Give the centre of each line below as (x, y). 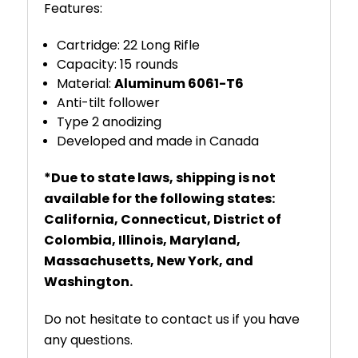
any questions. (88, 340)
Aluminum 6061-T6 (179, 83)
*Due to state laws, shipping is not (160, 177)
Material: (86, 83)
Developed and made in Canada (158, 141)
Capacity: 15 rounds (118, 64)
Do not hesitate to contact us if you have (172, 319)
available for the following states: (159, 198)
